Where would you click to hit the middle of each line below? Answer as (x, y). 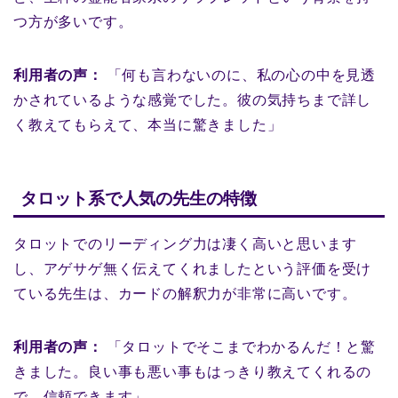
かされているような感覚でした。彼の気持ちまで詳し (193, 100)
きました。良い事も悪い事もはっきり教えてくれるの (193, 371)
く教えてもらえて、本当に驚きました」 (148, 125)
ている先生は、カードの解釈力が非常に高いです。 (185, 293)
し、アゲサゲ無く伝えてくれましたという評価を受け (193, 268)
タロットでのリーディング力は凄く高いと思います (185, 243)
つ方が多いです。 (73, 22)
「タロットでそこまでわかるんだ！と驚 (239, 346)
